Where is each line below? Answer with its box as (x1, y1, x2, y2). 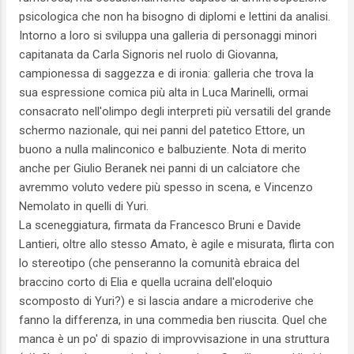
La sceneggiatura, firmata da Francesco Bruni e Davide (19, 218, 301, 233)
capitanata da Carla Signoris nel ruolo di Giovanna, (19, 47, 278, 62)
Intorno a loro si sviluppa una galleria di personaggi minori (19, 28, 317, 43)
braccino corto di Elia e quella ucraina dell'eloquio (19, 275, 273, 290)
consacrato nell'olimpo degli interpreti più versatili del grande (19, 104, 331, 119)
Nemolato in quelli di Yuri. (19, 199, 149, 214)
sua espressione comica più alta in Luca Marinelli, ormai (19, 85, 308, 100)
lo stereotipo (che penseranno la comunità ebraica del (19, 256, 299, 271)
